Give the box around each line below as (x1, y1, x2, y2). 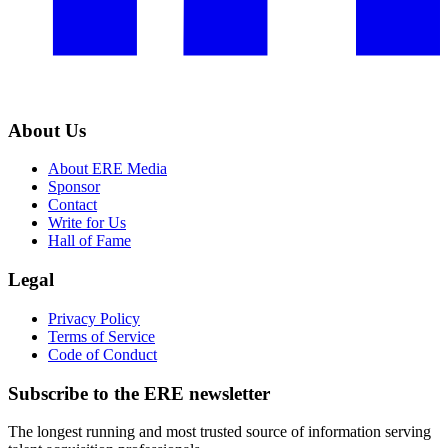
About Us (8, 119, 86, 141)
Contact (48, 196, 97, 214)
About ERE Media (48, 160, 167, 178)
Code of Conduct (48, 345, 157, 363)
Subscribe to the (8, 382, 144, 404)
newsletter (184, 382, 270, 404)
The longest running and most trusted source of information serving (8, 423, 431, 441)
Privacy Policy (48, 309, 140, 327)
